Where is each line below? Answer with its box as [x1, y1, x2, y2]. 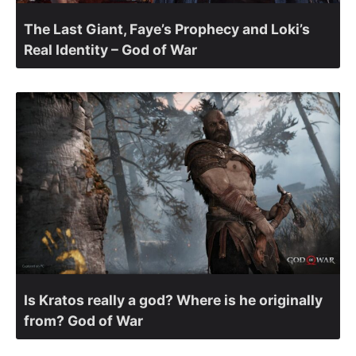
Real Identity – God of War [24, 41, 197, 58]
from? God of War [24, 312, 143, 330]
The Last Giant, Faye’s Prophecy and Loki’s [24, 20, 310, 37]
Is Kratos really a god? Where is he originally [24, 292, 323, 309]
